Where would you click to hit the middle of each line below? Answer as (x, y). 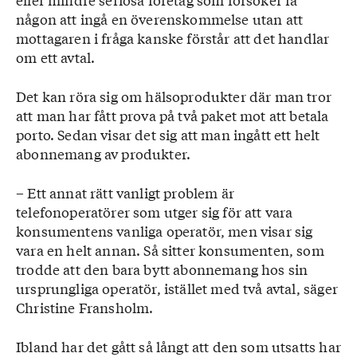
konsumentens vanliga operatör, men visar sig (165, 231)
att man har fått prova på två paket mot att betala (173, 115)
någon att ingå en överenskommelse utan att (160, 19)
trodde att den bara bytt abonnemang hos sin (162, 269)
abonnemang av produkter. (104, 153)
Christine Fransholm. (85, 307)
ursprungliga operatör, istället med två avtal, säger (177, 288)
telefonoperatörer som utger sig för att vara (155, 212)
